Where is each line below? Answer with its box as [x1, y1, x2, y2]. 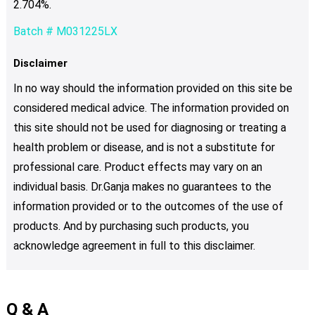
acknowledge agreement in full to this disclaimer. [13, 238, 255, 252]
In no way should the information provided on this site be [13, 81, 292, 95]
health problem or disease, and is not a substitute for [13, 140, 275, 154]
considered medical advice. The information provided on [13, 101, 289, 115]
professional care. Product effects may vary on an [13, 160, 262, 174]
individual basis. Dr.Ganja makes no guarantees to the [13, 179, 271, 193]
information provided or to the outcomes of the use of [13, 199, 283, 213]
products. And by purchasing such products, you [13, 219, 249, 233]
